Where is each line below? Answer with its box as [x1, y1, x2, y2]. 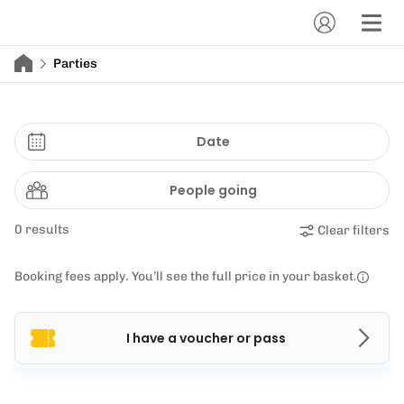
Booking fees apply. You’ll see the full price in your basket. [14, 269, 357, 284]
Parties [53, 56, 97, 71]
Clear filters [317, 223, 390, 238]
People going [169, 181, 257, 199]
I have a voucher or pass [125, 329, 286, 347]
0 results [14, 222, 69, 237]
